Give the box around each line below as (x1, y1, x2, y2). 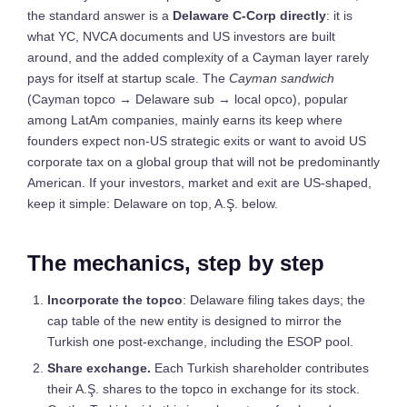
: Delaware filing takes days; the (183, 293, 365, 307)
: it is (326, 8, 352, 23)
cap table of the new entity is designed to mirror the (47, 313, 342, 328)
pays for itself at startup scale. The (27, 71, 229, 85)
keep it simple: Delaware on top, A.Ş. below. (27, 196, 278, 211)
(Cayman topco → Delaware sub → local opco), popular (27, 92, 348, 106)
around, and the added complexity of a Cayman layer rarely (27, 50, 369, 65)
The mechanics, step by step (27, 251, 324, 275)
